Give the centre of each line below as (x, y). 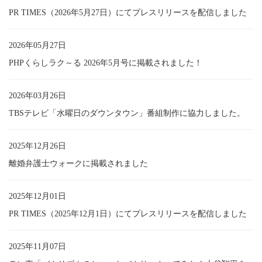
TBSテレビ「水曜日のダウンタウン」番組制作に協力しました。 (127, 113)
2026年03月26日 (37, 95)
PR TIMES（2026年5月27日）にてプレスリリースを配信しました (128, 12)
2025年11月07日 (37, 246)
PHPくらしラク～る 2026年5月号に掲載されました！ (106, 63)
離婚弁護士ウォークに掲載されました (78, 163)
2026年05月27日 (37, 45)
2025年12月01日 (37, 196)
